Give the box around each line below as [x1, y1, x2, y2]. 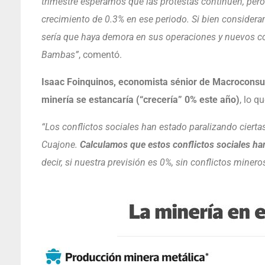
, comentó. [78, 49, 122, 60]
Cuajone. [41, 138, 80, 150]
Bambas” [41, 49, 79, 60]
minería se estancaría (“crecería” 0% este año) [41, 93, 240, 105]
